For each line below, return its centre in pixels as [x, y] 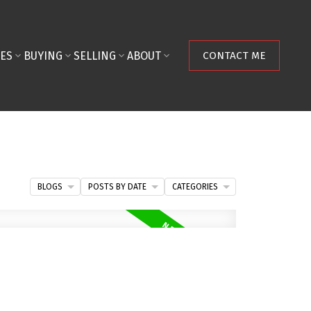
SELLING [94, 56]
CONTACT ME [234, 55]
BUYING [43, 56]
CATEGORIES [195, 186]
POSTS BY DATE [118, 186]
